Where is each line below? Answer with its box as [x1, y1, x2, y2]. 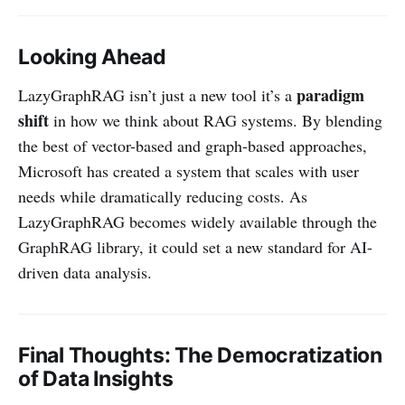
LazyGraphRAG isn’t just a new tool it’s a [18, 83, 297, 106]
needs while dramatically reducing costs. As [18, 184, 307, 207]
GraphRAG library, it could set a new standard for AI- [18, 235, 372, 258]
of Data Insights [18, 365, 174, 391]
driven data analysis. [18, 260, 152, 283]
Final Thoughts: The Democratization [18, 342, 382, 368]
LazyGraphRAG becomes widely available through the [18, 210, 377, 232]
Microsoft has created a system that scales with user [18, 159, 359, 182]
